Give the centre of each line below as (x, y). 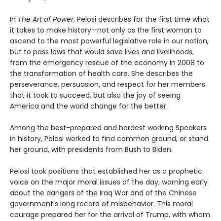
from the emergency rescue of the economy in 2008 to (107, 63)
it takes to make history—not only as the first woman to (106, 30)
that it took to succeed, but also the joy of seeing (95, 95)
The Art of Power (46, 19)
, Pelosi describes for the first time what (142, 19)
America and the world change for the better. (89, 106)
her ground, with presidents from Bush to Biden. (91, 149)
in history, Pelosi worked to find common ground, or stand (109, 139)
